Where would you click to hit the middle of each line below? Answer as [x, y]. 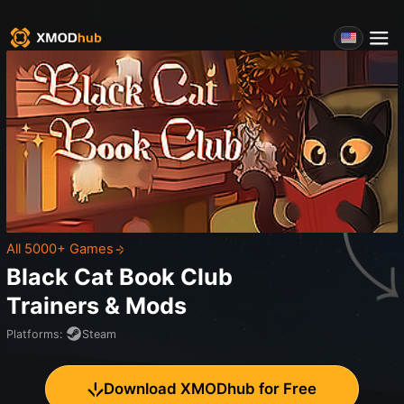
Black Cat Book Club [119, 277]
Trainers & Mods [96, 306]
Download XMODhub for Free [211, 389]
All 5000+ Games [60, 249]
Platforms [33, 334]
